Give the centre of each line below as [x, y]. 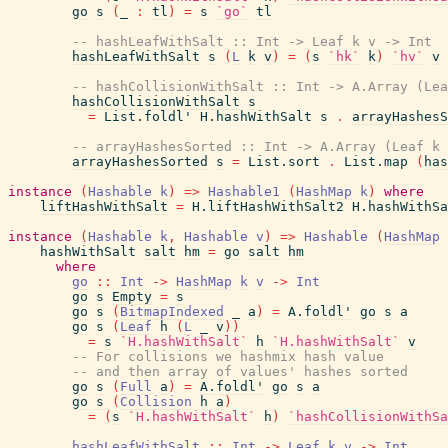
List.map [376, 161]
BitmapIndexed [172, 311]
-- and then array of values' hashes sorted [240, 371]
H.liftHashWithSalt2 [268, 206]
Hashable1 [244, 191]
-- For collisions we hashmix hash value [228, 356]
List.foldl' [148, 116]
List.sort [284, 161]
